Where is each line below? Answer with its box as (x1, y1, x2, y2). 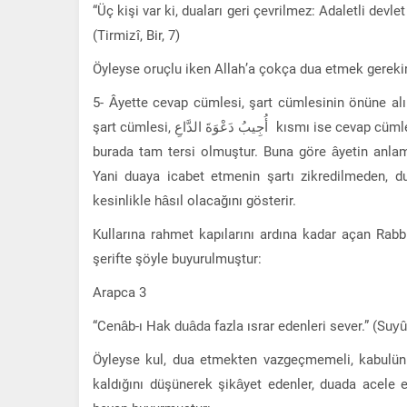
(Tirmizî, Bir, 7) (93, 25, 180, 44)
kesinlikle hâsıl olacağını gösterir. (93, 190, 296, 209)
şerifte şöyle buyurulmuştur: (93, 248, 262, 267)
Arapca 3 (93, 282, 146, 301)
